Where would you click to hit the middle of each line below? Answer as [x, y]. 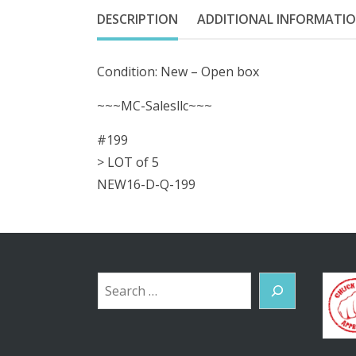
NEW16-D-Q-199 [146, 185]
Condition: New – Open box [178, 72]
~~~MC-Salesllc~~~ [155, 106]
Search [118, 283]
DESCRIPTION [137, 19]
